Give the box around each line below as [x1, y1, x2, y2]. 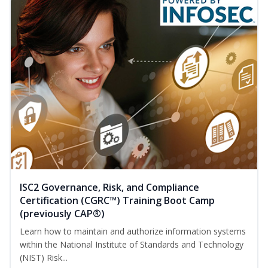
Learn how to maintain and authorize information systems [20, 226, 246, 237]
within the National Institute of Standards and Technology [20, 239, 243, 251]
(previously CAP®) [20, 207, 105, 221]
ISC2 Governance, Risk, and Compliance [20, 181, 199, 194]
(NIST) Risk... [20, 252, 68, 264]
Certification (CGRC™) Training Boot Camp [20, 194, 215, 208]
